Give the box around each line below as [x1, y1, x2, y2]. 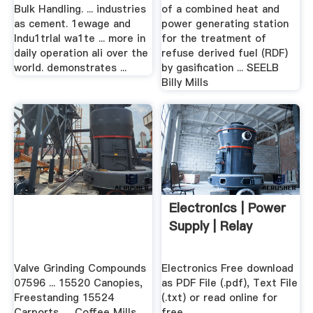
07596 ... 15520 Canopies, [13, 276, 143, 291]
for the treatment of [161, 31, 267, 46]
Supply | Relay [169, 217, 253, 235]
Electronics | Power [169, 198, 286, 217]
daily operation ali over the [13, 46, 148, 61]
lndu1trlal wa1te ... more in [13, 31, 145, 46]
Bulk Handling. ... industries [13, 2, 146, 17]
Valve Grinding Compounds [13, 261, 146, 276]
